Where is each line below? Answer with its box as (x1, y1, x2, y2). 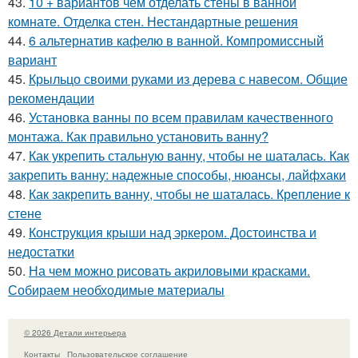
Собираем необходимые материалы (8, 280, 225, 300)
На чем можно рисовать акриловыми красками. (29, 261, 310, 280)
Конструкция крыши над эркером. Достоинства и (29, 223, 316, 242)
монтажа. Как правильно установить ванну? (8, 127, 268, 146)
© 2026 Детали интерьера (24, 327, 126, 339)
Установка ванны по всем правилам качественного (29, 108, 333, 127)
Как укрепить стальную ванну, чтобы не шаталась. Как (29, 146, 349, 165)
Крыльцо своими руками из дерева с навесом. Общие (29, 70, 348, 89)
